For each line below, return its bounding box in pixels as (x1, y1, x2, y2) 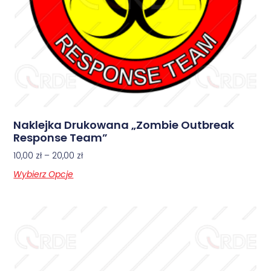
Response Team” (13, 129, 108, 145)
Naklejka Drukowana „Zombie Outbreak (13, 117, 235, 132)
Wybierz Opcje (13, 168, 74, 180)
